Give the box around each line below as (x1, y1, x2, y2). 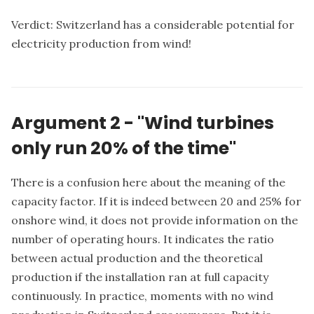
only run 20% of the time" (11, 135, 236, 161)
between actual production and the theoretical (11, 250, 263, 265)
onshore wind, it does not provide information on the (11, 212, 298, 227)
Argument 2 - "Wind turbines (11, 110, 274, 136)
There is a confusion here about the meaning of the (11, 175, 285, 189)
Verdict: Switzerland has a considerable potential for (11, 18, 294, 32)
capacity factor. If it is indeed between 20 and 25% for (11, 193, 301, 208)
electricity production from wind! (11, 36, 191, 51)
